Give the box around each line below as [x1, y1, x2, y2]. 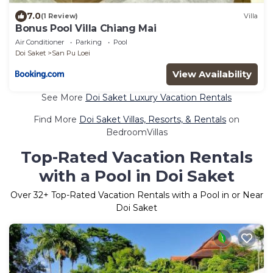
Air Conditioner [15, 37, 64, 46]
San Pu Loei [52, 48, 90, 57]
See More [41, 91, 85, 103]
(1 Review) [41, 12, 78, 21]
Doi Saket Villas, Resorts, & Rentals [79, 113, 226, 125]
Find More [34, 113, 79, 125]
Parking [76, 37, 102, 46]
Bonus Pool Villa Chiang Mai [15, 22, 157, 34]
